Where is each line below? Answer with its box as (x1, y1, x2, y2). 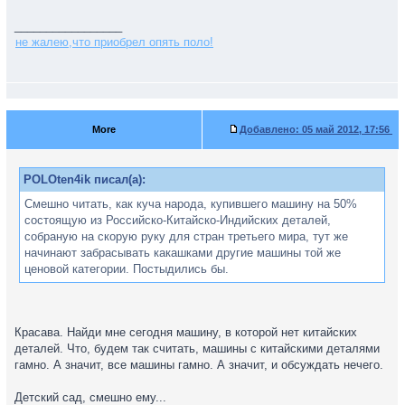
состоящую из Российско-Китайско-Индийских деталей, (24, 213, 331, 227)
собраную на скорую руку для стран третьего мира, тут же (24, 230, 348, 243)
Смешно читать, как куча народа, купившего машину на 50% (24, 197, 357, 211)
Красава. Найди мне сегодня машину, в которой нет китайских (14, 325, 357, 339)
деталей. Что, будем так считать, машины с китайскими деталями (14, 342, 380, 355)
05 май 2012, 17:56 (299, 124, 392, 135)
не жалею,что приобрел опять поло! (15, 35, 213, 49)
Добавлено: (240, 124, 299, 135)
